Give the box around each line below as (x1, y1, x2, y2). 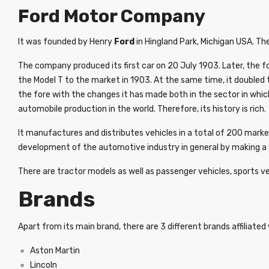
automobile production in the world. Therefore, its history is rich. (18, 104, 266, 114)
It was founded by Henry (18, 37, 114, 47)
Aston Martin (30, 246, 80, 256)
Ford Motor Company (18, 5, 205, 27)
